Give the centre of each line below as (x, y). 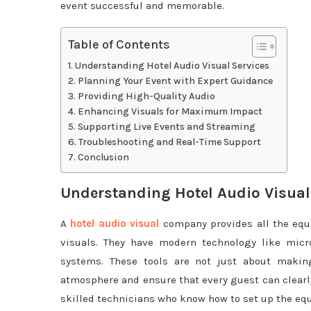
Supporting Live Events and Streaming (166, 127)
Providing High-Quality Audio (146, 96)
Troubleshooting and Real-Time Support (169, 142)
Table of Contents (119, 45)
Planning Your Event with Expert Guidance (175, 81)
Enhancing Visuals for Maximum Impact (170, 112)
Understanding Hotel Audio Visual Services (172, 66)
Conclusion (103, 158)
